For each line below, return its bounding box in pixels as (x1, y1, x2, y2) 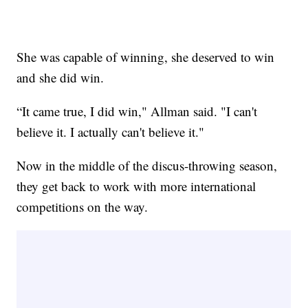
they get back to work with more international (16, 177, 256, 195)
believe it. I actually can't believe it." (16, 122, 205, 140)
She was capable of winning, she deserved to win (16, 47, 275, 65)
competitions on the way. (16, 197, 148, 215)
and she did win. (16, 68, 104, 86)
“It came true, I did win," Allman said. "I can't (16, 102, 258, 120)
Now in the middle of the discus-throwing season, (16, 156, 278, 174)
